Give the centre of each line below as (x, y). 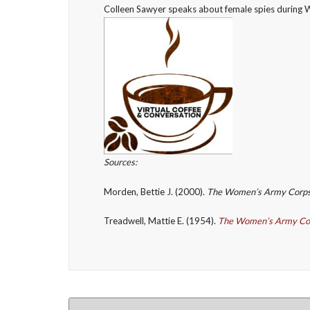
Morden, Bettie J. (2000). (155, 191)
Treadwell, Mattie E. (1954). (161, 221)
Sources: (120, 162)
